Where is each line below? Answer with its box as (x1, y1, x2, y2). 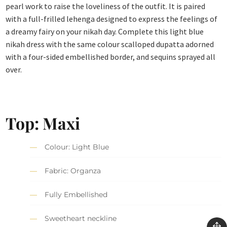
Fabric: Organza (45, 166, 101, 176)
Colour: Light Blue (45, 142, 109, 152)
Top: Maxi (6, 111, 81, 134)
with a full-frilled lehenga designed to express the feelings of (6, 14, 218, 24)
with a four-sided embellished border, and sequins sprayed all (6, 52, 216, 62)
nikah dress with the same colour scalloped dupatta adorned (6, 39, 214, 50)
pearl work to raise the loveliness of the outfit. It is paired (6, 1, 206, 12)
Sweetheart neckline (45, 214, 117, 223)
